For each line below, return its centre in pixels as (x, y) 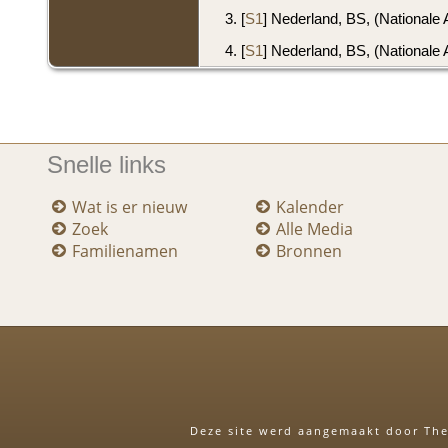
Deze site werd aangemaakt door (306, 431)
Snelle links (106, 164)
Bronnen (308, 250)
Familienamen (125, 250)
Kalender (309, 206)
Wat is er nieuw (129, 206)
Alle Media (314, 228)
